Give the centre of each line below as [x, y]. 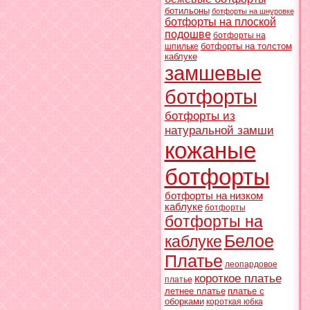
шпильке [181, 46]
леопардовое [251, 264]
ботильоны [187, 11]
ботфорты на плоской [220, 22]
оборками [184, 301]
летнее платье [195, 291]
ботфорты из [200, 116]
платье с [246, 291]
